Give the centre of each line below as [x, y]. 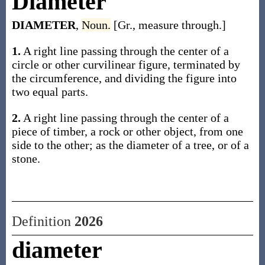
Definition [43, 221]
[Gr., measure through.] [169, 25]
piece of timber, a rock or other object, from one [127, 131]
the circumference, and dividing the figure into [124, 78]
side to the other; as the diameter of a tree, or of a [130, 145]
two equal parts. [50, 92]
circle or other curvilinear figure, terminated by [126, 64]
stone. [26, 159]
